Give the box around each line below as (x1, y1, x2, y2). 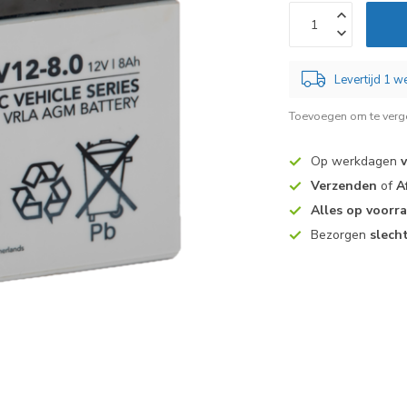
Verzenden (311, 177, 378, 194)
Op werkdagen (311, 153, 402, 170)
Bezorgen (311, 226, 371, 243)
